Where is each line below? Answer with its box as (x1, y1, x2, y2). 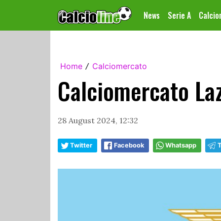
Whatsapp (165, 142, 196, 149)
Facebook (114, 142, 144, 149)
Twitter (70, 142, 92, 149)
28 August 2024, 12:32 (58, 115, 138, 125)
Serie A (168, 9, 191, 21)
